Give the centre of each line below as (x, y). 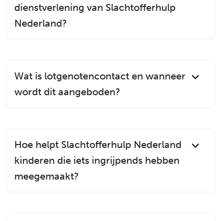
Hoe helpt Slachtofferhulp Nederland (98, 144)
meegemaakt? (47, 176)
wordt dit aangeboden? (67, 92)
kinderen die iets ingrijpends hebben (97, 160)
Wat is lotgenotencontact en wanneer (100, 76)
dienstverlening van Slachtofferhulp (95, 7)
